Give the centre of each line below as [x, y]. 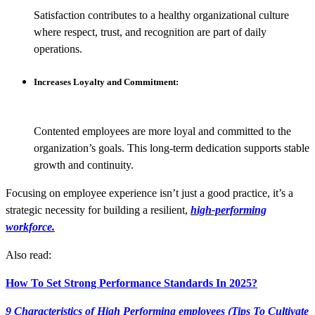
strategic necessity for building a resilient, [98, 210]
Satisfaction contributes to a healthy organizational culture [161, 15]
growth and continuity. [84, 165]
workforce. [30, 227]
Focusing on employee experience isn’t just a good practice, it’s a [149, 193]
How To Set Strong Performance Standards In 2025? [131, 283]
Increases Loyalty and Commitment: [106, 82]
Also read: [28, 255]
